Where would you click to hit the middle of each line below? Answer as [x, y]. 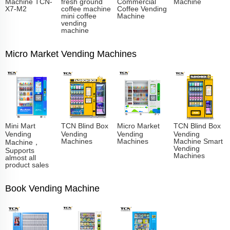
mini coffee [79, 16]
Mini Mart [21, 126]
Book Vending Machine [52, 188]
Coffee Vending [142, 8]
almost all [21, 157]
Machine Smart [198, 140]
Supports [20, 150]
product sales [27, 164]
